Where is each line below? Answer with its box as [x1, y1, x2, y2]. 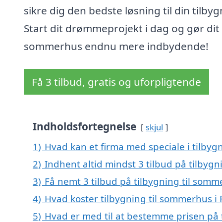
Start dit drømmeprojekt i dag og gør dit [24, 21, 220, 36]
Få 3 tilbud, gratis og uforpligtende [32, 75, 201, 89]
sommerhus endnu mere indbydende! [24, 39, 209, 54]
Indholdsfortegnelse [33, 119, 136, 134]
